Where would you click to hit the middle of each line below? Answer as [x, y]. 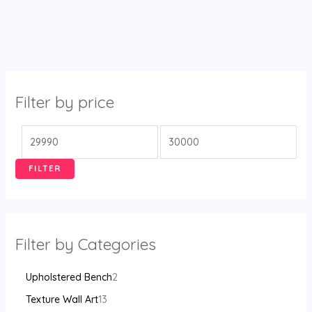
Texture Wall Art [62, 299]
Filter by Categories [85, 244]
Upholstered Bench [69, 278]
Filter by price [64, 102]
